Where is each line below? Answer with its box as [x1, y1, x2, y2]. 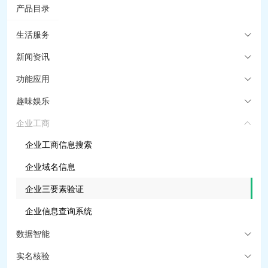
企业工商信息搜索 [25, 138, 92, 150]
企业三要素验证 [25, 182, 84, 194]
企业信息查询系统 [25, 205, 92, 217]
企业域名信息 [25, 160, 75, 172]
